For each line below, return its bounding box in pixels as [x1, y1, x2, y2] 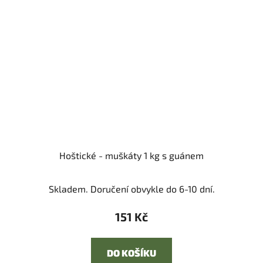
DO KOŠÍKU [107, 247, 156, 259]
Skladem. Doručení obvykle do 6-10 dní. [48, 183, 215, 195]
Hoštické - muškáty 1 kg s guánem [59, 150, 204, 161]
